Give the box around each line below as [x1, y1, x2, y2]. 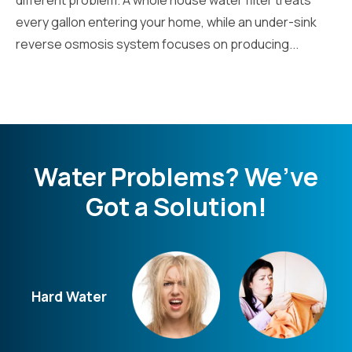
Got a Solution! [85, 189, 267, 224]
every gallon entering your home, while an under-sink [16, 13, 317, 31]
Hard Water [31, 286, 107, 306]
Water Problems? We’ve [34, 159, 318, 194]
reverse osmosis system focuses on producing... [16, 35, 299, 53]
